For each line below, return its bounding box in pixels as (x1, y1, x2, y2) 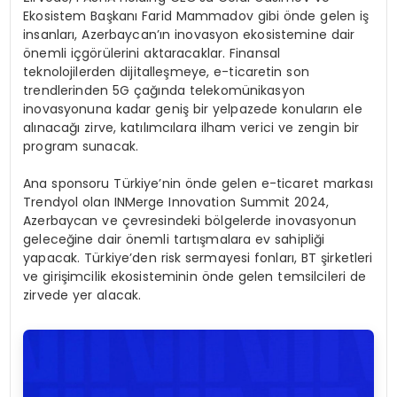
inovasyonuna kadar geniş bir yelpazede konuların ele (23, 99, 362, 118)
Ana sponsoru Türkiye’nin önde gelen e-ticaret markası (23, 174, 373, 192)
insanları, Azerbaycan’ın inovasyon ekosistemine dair (23, 25, 355, 43)
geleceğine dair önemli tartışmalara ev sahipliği (23, 230, 325, 248)
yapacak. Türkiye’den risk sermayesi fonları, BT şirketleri (23, 248, 373, 267)
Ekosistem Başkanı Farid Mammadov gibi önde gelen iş (23, 6, 370, 25)
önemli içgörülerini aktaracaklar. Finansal (23, 43, 281, 62)
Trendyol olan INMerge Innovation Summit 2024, (23, 192, 330, 211)
